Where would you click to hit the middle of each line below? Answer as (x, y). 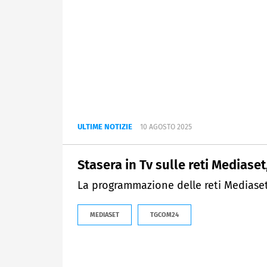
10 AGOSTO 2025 (166, 127)
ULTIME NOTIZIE (105, 127)
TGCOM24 (164, 215)
